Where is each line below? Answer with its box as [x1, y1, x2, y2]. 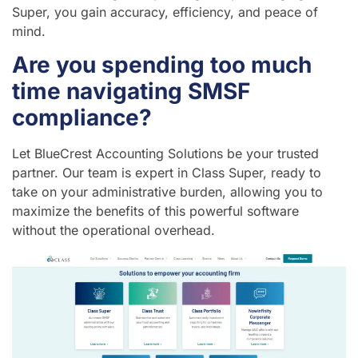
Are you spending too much [12, 51, 312, 79]
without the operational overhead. [12, 222, 215, 239]
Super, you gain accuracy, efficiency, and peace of [12, 3, 318, 20]
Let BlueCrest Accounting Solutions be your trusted [12, 145, 319, 162]
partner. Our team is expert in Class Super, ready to [12, 165, 321, 181]
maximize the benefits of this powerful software [12, 203, 299, 220]
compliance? [12, 104, 152, 132]
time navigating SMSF [12, 78, 250, 105]
